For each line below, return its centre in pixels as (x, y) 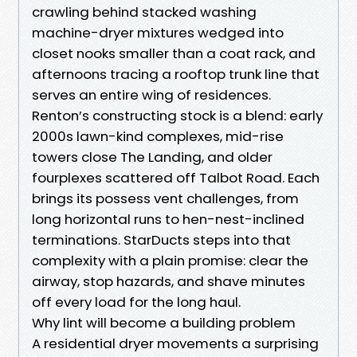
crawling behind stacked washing (144, 12)
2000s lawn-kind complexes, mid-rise (158, 136)
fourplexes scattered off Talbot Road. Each (176, 177)
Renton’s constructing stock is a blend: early (177, 115)
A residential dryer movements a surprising (175, 343)
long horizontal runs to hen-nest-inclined (168, 219)
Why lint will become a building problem (164, 322)
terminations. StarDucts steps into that (161, 239)
